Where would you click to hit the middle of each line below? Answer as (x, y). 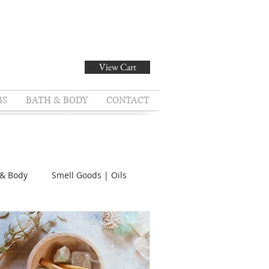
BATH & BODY (56, 100)
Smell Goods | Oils (89, 175)
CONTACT (128, 100)
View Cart (117, 67)
